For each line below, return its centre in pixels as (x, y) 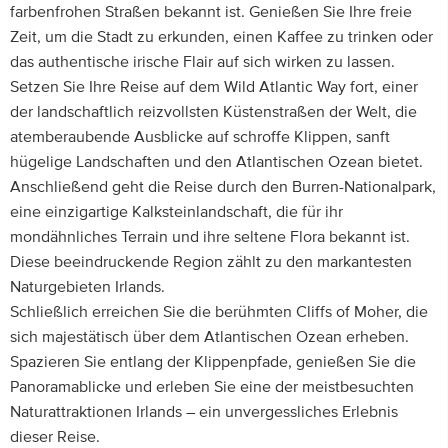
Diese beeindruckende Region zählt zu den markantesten (211, 262)
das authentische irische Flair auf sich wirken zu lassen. (202, 62)
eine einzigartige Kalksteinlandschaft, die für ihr (176, 212)
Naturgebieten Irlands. (87, 287)
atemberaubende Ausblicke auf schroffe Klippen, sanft (200, 137)
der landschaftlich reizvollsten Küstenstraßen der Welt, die (213, 112)
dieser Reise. (55, 437)
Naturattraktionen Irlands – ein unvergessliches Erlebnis (204, 412)
